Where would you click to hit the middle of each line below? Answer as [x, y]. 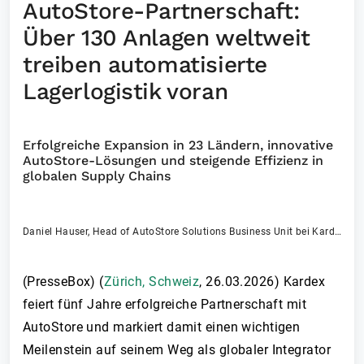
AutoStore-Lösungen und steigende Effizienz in [173, 160]
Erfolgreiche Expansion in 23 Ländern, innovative [178, 145]
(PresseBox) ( [63, 282]
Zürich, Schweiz [152, 282]
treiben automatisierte [145, 65]
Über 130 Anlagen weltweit [167, 38]
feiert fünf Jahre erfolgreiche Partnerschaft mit [165, 304]
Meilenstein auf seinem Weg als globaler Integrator [177, 350]
